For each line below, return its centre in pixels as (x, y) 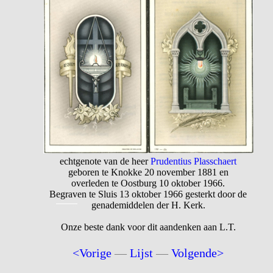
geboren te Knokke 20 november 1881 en (148, 172)
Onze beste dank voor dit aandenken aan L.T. (148, 227)
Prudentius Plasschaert (194, 161)
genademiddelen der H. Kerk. (148, 205)
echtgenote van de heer (105, 161)
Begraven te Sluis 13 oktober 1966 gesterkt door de (148, 194)
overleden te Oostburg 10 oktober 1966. (148, 183)
